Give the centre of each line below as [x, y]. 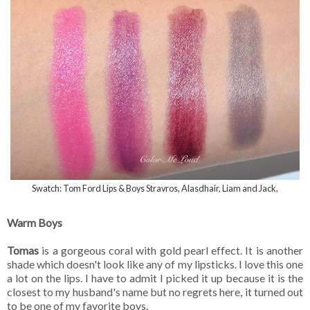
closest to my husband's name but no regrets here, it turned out [155, 292]
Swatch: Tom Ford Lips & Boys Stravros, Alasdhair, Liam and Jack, [155, 188]
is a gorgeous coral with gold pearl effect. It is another [171, 250]
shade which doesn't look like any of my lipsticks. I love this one [155, 264]
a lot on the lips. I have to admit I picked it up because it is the [155, 278]
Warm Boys [35, 223]
